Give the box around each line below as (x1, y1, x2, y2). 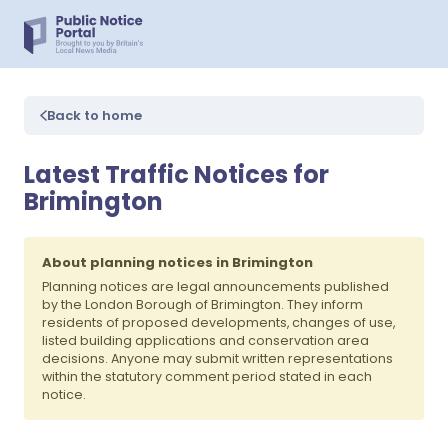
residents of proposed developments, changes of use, (42, 314, 395, 331)
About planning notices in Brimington (42, 253, 313, 272)
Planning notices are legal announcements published (42, 278, 389, 295)
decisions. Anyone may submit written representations (42, 350, 393, 367)
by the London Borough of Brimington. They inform (42, 296, 363, 313)
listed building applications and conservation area (42, 332, 369, 349)
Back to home (47, 106, 142, 125)
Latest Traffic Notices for (24, 158, 329, 191)
